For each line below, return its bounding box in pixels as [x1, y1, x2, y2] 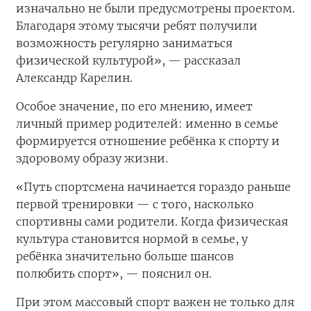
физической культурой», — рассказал [16, 53, 241, 68]
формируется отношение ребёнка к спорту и [16, 134, 280, 149]
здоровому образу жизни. [16, 151, 168, 166]
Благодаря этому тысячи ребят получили [16, 19, 258, 33]
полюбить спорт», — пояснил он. [16, 267, 212, 281]
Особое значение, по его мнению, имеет [16, 99, 253, 114]
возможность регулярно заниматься [16, 36, 233, 51]
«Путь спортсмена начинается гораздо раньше [16, 180, 291, 194]
